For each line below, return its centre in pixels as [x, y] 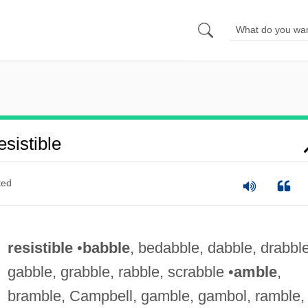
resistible [40, 247]
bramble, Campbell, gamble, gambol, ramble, [156, 296]
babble [106, 247]
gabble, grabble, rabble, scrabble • [120, 272]
